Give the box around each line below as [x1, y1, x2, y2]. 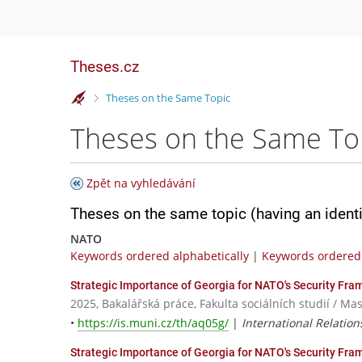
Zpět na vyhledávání [86, 175, 196, 191]
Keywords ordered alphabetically [70, 248, 249, 263]
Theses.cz [70, 57, 139, 76]
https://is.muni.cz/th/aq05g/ [78, 315, 229, 331]
